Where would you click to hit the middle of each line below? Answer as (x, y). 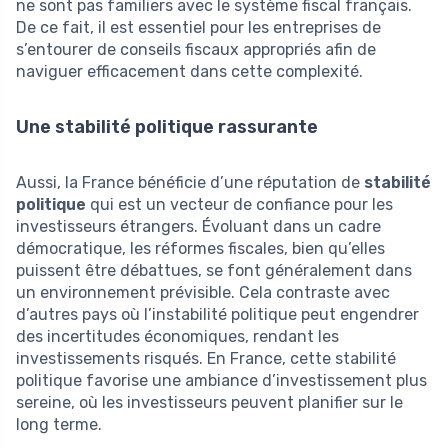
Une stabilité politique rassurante (167, 126)
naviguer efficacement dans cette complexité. (189, 71)
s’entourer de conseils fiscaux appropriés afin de (196, 49)
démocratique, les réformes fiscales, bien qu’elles (200, 248)
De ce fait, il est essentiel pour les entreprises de (198, 27)
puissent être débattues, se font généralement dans (214, 270)
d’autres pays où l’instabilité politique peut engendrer (217, 314)
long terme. (59, 424)
